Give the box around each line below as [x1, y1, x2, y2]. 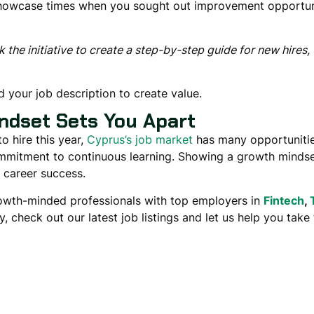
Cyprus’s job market [86, 132, 193, 147]
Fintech [263, 193, 304, 207]
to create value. [116, 86, 203, 100]
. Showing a [171, 149, 237, 164]
